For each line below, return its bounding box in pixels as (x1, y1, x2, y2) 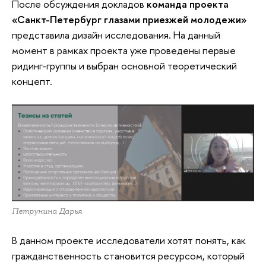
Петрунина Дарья (12, 206, 82, 217)
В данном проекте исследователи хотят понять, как (12, 233, 246, 247)
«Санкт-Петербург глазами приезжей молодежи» (12, 12, 246, 27)
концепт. (12, 74, 52, 88)
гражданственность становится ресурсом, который (12, 248, 245, 262)
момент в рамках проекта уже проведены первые (12, 43, 236, 58)
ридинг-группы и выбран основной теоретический (12, 59, 237, 73)
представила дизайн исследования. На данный (12, 28, 220, 42)
